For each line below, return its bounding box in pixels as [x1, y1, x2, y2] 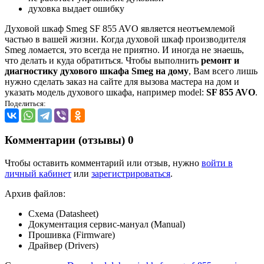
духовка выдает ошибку [28, 4, 124, 14]
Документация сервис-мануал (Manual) [28, 219, 185, 229]
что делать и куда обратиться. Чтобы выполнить [5, 55, 201, 66]
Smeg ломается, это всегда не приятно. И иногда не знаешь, [5, 45, 244, 55]
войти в [202, 157, 233, 168]
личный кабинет [5, 168, 71, 179]
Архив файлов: [5, 188, 65, 199]
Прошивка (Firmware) [28, 229, 115, 240]
